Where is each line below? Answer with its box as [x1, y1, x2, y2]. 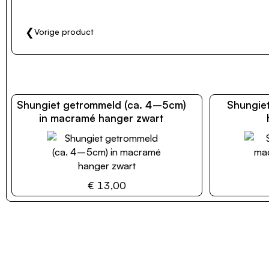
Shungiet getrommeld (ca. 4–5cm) [16, 98, 186, 111]
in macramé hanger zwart [39, 111, 164, 124]
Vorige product [34, 26, 94, 37]
